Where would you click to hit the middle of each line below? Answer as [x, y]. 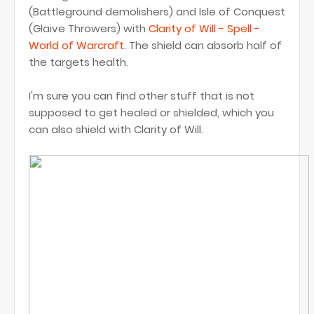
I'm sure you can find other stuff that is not [142, 96]
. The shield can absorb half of [203, 45]
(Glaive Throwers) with [89, 28]
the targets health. [78, 62]
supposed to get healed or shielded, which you [151, 112]
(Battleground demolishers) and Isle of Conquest [157, 12]
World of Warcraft [76, 45]
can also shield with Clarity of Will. [116, 129]
